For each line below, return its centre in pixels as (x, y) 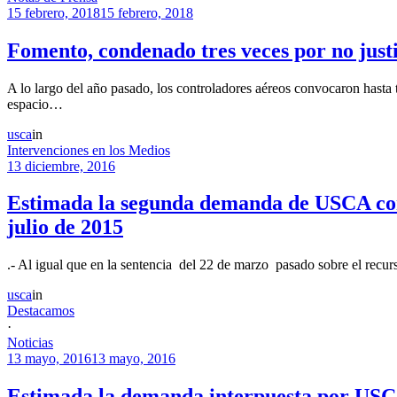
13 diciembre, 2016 (61, 166)
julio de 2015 (65, 227)
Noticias (30, 343)
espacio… (35, 104)
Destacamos (41, 311)
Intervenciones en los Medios (89, 150)
